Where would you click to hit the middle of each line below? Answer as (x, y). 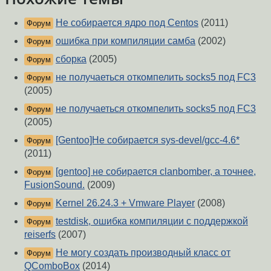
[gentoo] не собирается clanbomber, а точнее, (156, 172)
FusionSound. (54, 185)
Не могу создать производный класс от (143, 253)
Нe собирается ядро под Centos (127, 23)
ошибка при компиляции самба (126, 41)
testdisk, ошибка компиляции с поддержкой (152, 221)
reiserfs (40, 235)
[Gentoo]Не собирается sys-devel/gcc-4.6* (148, 140)
